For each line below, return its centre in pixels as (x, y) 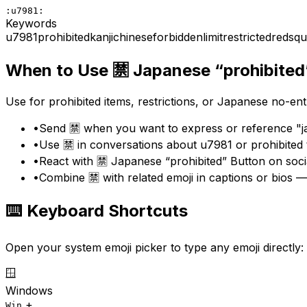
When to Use (59, 71)
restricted (247, 37)
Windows (29, 291)
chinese (133, 37)
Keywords (31, 23)
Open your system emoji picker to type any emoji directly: (155, 248)
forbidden (178, 37)
